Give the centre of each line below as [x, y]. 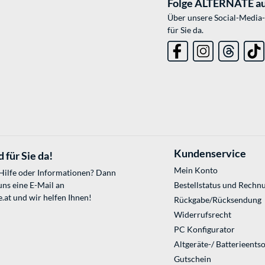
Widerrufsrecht [202, 215]
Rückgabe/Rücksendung [217, 200]
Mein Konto [195, 170]
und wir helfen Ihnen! [51, 198]
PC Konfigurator [204, 230]
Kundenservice [210, 153]
